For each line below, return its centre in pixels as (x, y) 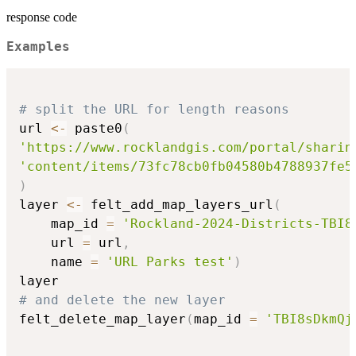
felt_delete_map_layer (103, 319)
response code (42, 17)
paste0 (95, 128)
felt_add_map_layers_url (178, 204)
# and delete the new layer (122, 300)
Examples (38, 47)
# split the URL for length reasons (154, 109)
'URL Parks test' (170, 261)
